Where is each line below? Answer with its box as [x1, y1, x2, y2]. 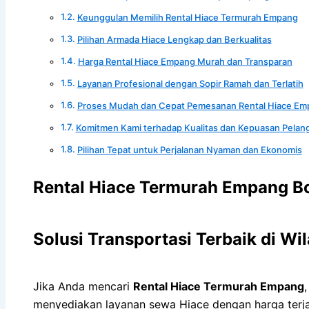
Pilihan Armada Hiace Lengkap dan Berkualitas [77, 33, 272, 45]
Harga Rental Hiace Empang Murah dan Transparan [77, 55, 292, 67]
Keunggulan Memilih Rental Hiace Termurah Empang [77, 11, 298, 23]
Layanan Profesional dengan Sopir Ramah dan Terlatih [77, 77, 303, 89]
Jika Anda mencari [33, 279, 133, 293]
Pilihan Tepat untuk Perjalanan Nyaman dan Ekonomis [77, 143, 302, 155]
